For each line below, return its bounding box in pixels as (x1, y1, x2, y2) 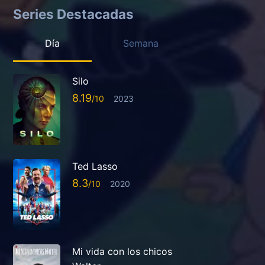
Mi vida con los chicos (72, 245, 172, 258)
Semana (123, 37, 159, 50)
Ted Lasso (72, 160, 118, 173)
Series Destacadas (13, 5, 134, 22)
